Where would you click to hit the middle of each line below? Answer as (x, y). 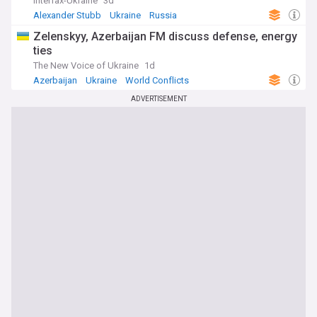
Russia (163, 15)
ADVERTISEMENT (158, 99)
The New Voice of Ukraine (86, 65)
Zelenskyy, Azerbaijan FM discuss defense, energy (165, 36)
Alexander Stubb (67, 15)
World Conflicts (157, 80)
